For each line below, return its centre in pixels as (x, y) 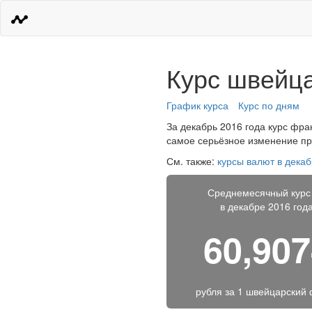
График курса (197, 105)
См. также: (192, 161)
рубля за (216, 291)
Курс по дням (269, 105)
